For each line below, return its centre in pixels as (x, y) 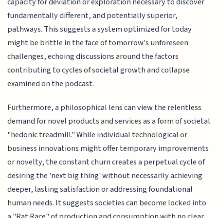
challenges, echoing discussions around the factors (93, 57)
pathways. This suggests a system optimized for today (100, 29)
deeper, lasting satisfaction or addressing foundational (100, 189)
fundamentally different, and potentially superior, (93, 16)
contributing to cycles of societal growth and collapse (99, 70)
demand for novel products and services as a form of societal (109, 121)
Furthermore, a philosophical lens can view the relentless (105, 107)
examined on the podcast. (51, 84)
